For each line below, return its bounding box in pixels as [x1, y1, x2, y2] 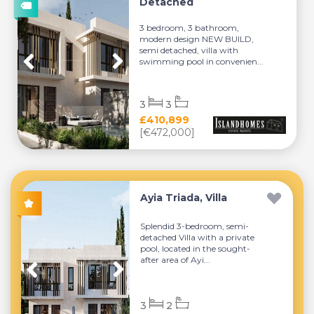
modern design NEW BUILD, [139, 33, 254, 44]
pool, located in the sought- [140, 243, 251, 254]
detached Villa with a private [140, 231, 255, 243]
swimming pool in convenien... [139, 55, 264, 67]
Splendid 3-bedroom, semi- [140, 220, 250, 231]
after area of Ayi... [140, 254, 211, 265]
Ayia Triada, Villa [140, 191, 228, 204]
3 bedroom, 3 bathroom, [139, 22, 240, 33]
